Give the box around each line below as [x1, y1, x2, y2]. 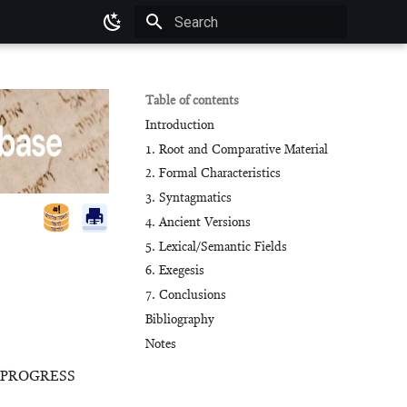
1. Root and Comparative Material [145, 140, 328, 159]
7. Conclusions [145, 286, 226, 304]
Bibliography [145, 310, 214, 329]
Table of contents [145, 92, 239, 110]
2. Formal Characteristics [145, 164, 281, 184]
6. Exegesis [145, 262, 204, 281]
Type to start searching [174, 45, 290, 63]
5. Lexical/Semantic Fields [145, 237, 287, 256]
